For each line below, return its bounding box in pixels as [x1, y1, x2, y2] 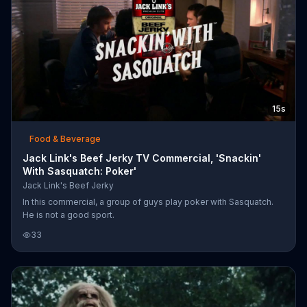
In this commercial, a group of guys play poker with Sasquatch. [23, 196, 273, 207]
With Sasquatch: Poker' [23, 164, 136, 177]
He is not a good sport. [23, 209, 114, 220]
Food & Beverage [29, 133, 101, 144]
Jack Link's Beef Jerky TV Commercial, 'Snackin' [23, 151, 261, 164]
